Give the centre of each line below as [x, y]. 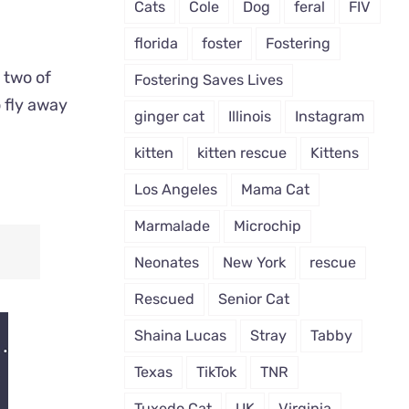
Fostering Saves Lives [208, 79]
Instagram [329, 116]
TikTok [216, 372]
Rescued [164, 299]
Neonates [166, 262]
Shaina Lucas [180, 335]
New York [254, 262]
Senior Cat [253, 299]
